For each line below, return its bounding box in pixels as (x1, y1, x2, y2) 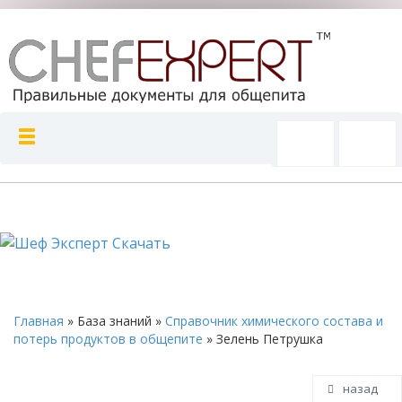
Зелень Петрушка (216, 329, 323, 347)
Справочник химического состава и (165, 311, 383, 329)
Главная (13, 311, 64, 329)
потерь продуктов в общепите (13, 329, 203, 347)
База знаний (77, 311, 152, 329)
